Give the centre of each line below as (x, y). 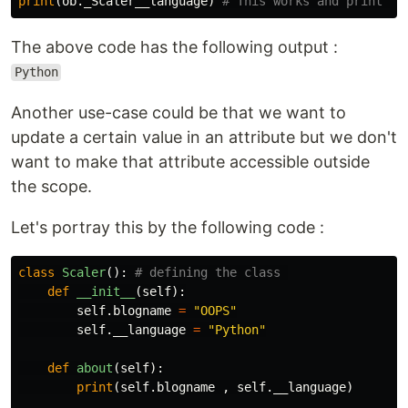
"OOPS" (215, 310)
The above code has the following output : (174, 46)
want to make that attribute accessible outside (190, 161)
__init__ (106, 291)
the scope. (51, 186)
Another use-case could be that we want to (178, 112)
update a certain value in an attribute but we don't (204, 137)
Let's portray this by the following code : (168, 227)
